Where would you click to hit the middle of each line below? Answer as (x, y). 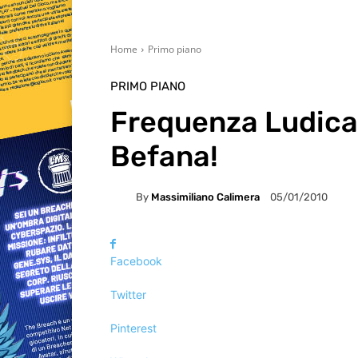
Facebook (136, 261)
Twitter (128, 295)
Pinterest (133, 328)
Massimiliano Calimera (205, 197)
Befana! (164, 157)
